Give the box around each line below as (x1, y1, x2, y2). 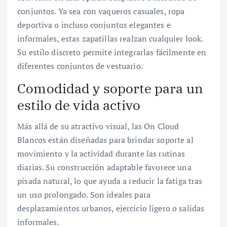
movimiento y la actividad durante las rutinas (17, 148, 185, 160)
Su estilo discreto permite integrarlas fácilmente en (17, 46, 207, 58)
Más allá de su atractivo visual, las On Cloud (17, 121, 179, 132)
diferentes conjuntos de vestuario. (17, 60, 143, 71)
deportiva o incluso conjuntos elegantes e (17, 19, 171, 30)
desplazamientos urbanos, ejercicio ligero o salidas (17, 203, 205, 214)
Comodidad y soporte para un (17, 79, 203, 97)
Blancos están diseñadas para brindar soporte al (17, 134, 194, 146)
